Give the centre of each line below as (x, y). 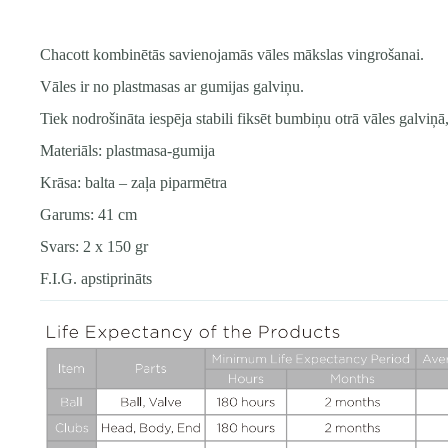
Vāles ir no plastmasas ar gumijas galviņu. (172, 86)
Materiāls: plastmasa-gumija (127, 150)
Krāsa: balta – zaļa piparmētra (133, 182)
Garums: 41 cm (88, 214)
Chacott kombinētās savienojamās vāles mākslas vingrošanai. (232, 54)
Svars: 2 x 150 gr (94, 246)
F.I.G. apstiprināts (96, 278)
